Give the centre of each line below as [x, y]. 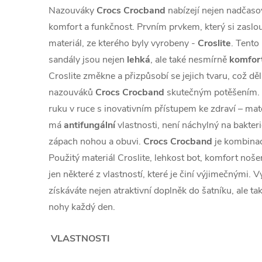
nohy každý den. [82, 207]
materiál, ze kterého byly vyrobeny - [122, 43]
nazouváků [71, 92]
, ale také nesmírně [189, 60]
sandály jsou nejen [87, 60]
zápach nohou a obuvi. [96, 142]
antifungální [89, 125]
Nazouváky [71, 11]
